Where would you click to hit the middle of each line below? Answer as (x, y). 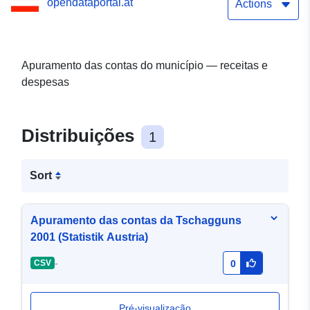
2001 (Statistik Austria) (89, 237)
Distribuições (80, 136)
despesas (45, 82)
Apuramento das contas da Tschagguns (136, 221)
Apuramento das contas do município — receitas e (145, 66)
